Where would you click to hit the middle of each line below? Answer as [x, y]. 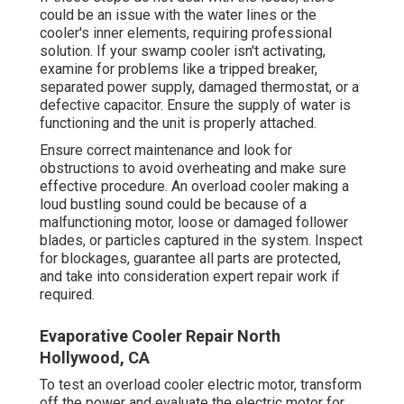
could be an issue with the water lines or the [178, 15]
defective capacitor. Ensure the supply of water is [195, 106]
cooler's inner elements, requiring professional [186, 33]
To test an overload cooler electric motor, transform [201, 385]
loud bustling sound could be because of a [173, 205]
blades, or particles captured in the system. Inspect [201, 241]
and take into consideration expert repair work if [190, 277]
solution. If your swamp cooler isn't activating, [183, 51]
